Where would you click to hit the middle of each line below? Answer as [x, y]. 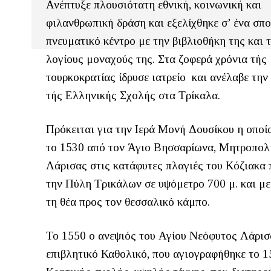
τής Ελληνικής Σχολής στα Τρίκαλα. [133, 95]
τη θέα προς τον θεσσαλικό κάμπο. [128, 202]
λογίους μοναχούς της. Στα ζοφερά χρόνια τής [156, 59]
